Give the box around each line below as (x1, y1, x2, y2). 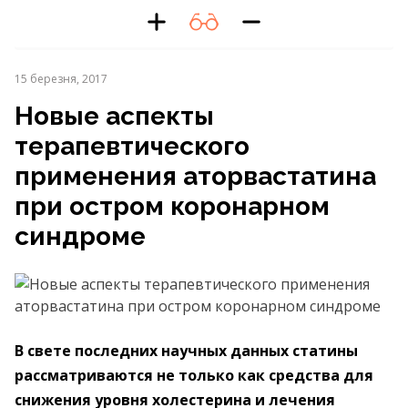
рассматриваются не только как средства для (15, 365, 373, 385)
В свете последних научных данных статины (15, 341, 358, 361)
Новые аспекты (15, 101, 214, 131)
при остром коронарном (15, 191, 330, 221)
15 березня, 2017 (15, 71, 107, 87)
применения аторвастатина (15, 161, 376, 191)
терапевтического (15, 131, 250, 161)
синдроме (15, 221, 146, 251)
